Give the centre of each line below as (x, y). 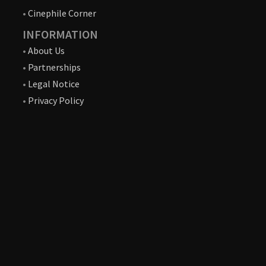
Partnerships (54, 67)
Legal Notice (54, 84)
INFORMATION (60, 34)
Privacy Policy (56, 101)
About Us (46, 51)
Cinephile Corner (62, 13)
